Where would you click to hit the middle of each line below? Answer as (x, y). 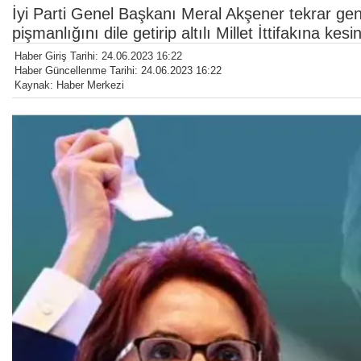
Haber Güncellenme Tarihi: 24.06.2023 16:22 (118, 71)
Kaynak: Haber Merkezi (69, 85)
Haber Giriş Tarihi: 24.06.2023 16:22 (98, 56)
